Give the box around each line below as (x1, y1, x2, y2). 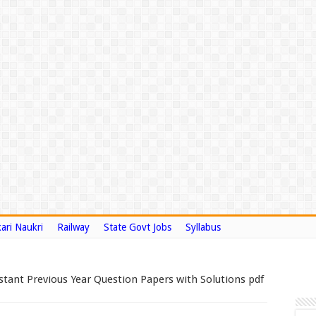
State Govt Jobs (104, 221, 171, 233)
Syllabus (186, 221, 221, 233)
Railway (57, 221, 90, 233)
